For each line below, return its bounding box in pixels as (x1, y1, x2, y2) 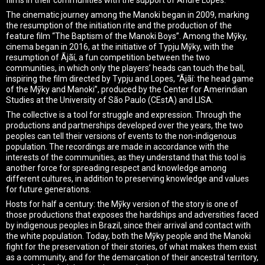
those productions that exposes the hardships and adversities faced (6, 209, 258, 219)
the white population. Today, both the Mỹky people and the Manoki (6, 231, 251, 241)
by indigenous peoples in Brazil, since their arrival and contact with (6, 220, 251, 230)
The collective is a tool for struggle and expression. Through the (6, 109, 241, 119)
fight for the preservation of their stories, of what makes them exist (6, 241, 257, 251)
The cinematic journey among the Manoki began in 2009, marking (6, 9, 249, 20)
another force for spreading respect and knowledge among (6, 163, 227, 173)
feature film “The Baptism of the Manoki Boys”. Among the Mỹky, (6, 31, 247, 41)
